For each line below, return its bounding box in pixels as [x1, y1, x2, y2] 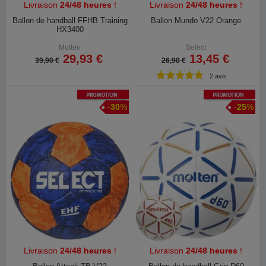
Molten [59, 43, 81, 52]
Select [186, 43, 207, 52]
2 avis [210, 72, 227, 80]
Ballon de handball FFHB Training [12, 15, 128, 25]
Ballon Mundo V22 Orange [151, 15, 242, 25]
